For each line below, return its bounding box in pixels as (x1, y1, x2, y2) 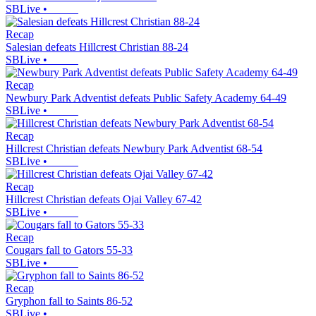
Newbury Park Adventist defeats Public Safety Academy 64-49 (6, 92, 286, 104)
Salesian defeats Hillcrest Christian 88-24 (6, 41, 188, 54)
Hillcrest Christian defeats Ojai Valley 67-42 (6, 193, 202, 206)
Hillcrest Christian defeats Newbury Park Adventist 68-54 (6, 142, 262, 155)
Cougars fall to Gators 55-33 (6, 244, 133, 257)
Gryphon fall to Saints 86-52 (6, 295, 133, 308)
